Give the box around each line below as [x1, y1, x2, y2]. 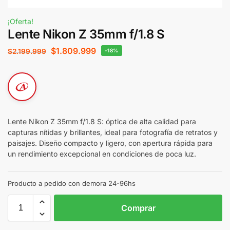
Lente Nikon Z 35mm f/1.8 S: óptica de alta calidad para [8, 117, 196, 126]
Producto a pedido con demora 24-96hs [8, 179, 136, 188]
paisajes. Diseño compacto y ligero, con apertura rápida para [8, 138, 213, 147]
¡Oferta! [8, 17, 33, 26]
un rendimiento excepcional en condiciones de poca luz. [8, 149, 196, 158]
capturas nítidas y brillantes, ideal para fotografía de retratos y [8, 127, 218, 137]
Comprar [121, 203, 156, 214]
